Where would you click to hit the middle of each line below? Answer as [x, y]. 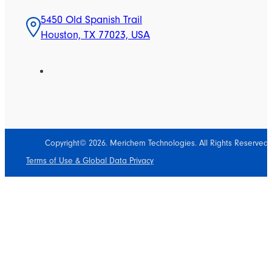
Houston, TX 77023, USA [95, 35]
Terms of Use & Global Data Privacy [90, 161]
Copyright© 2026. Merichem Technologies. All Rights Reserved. [157, 143]
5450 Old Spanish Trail [91, 19]
